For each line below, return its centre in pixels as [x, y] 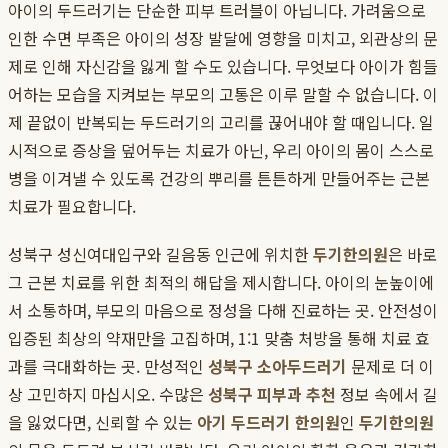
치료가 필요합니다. [72, 206]
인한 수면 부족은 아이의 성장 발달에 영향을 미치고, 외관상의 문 [223, 38]
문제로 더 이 [390, 366]
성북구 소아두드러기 [277, 366]
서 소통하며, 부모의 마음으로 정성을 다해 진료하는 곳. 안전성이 [223, 310]
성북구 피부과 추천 [272, 394]
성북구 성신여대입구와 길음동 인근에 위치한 [160, 254]
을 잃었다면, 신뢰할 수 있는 [102, 422]
